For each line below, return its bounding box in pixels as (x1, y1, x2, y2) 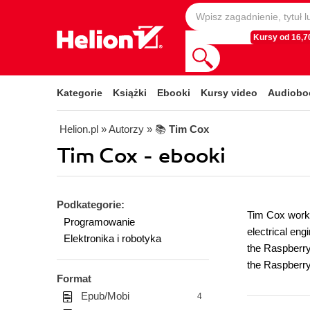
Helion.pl (60, 123, 98, 135)
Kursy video (201, 87, 257, 98)
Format (57, 273, 91, 284)
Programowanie (64, 216, 135, 228)
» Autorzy (101, 123, 144, 135)
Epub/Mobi (81, 290, 129, 302)
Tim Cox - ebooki (57, 143, 226, 169)
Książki (113, 87, 147, 98)
